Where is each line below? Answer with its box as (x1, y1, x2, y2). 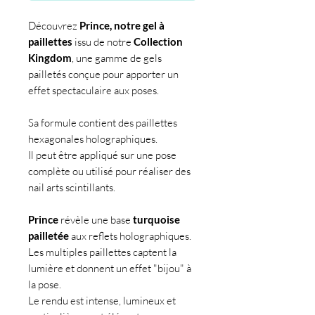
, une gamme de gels (72, 51, 162, 65)
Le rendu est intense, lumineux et (28, 294, 176, 308)
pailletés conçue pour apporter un (28, 67, 179, 82)
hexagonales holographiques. (28, 132, 157, 146)
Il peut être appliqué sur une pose (28, 148, 176, 162)
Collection (134, 35, 183, 49)
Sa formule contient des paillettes (28, 116, 177, 130)
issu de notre (72, 35, 134, 49)
